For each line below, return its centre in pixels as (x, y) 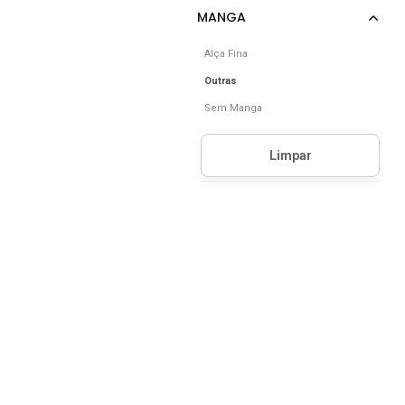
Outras (221, 81)
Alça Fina (226, 54)
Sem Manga (233, 108)
